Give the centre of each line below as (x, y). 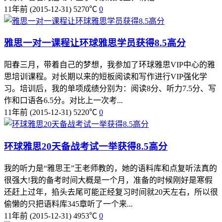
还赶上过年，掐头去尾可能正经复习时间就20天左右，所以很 (111, 192)
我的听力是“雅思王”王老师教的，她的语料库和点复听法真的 (111, 168)
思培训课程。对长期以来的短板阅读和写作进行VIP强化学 (106, 77)
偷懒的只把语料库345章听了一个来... (68, 204)
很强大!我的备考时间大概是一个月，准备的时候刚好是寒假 (108, 180)
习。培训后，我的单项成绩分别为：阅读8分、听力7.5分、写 (110, 89)
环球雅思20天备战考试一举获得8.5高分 (86, 146)
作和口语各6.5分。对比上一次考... (63, 101)
